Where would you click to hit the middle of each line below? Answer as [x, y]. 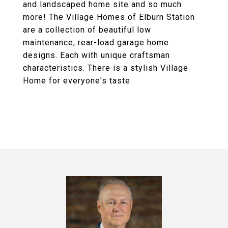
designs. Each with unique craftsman [96, 55]
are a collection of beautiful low [87, 30]
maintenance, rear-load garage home [96, 42]
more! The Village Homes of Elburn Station [109, 17]
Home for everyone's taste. [78, 81]
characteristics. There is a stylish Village [106, 68]
